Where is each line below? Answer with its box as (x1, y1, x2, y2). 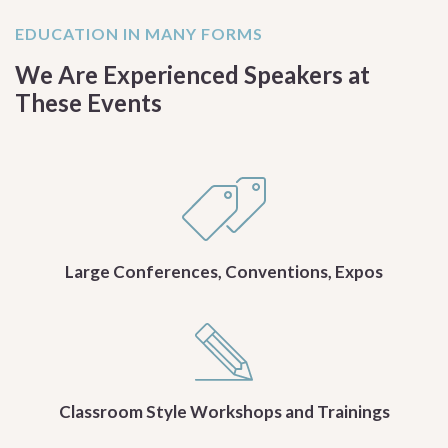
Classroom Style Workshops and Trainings (58, 401, 390, 423)
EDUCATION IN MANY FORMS (15, 24, 263, 44)
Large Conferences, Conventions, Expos (65, 261, 383, 283)
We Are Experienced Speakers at (15, 60, 370, 90)
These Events (15, 88, 162, 118)
